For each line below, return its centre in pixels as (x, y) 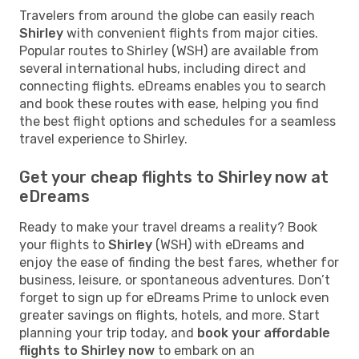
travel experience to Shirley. (103, 139)
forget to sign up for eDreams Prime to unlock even (174, 297)
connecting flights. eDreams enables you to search (173, 86)
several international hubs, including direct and (163, 68)
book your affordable (264, 333)
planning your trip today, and (108, 333)
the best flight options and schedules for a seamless (177, 121)
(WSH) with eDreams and (228, 244)
